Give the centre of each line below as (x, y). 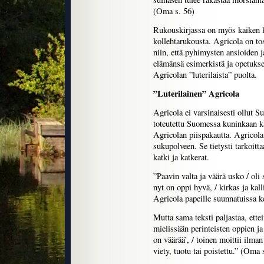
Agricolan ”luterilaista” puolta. (205, 75)
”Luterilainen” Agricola (196, 93)
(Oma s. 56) (174, 11)
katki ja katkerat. (181, 157)
